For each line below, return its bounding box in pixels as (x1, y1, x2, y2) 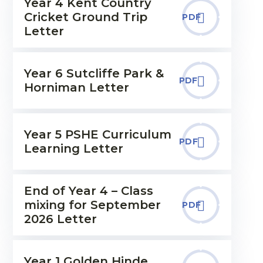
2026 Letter (23, 212, 97, 226)
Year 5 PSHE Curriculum (23, 127, 171, 141)
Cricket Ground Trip (23, 10, 147, 24)
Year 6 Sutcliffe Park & (23, 66, 164, 80)
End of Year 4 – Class (23, 184, 153, 198)
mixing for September (23, 198, 161, 212)
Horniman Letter (23, 80, 129, 95)
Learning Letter (23, 141, 123, 156)
